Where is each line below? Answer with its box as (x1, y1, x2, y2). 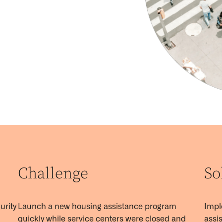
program (142, 202, 176, 211)
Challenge (17, 164, 89, 184)
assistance (103, 202, 143, 211)
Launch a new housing (17, 202, 104, 211)
